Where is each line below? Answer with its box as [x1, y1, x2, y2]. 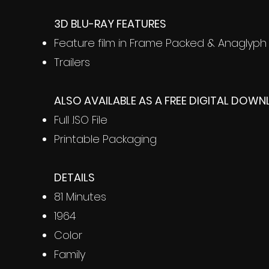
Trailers [54, 55, 90, 70]
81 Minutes [54, 189, 106, 204]
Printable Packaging [54, 131, 157, 147]
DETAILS [54, 170, 95, 185]
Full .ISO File [54, 112, 107, 127]
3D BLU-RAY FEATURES [54, 16, 166, 31]
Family [54, 247, 85, 262]
